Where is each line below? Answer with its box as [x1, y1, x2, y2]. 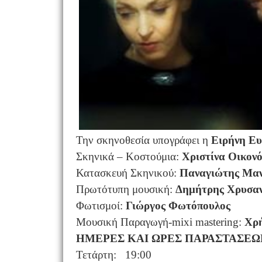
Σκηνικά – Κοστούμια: [75, 150, 182, 163]
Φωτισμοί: [75, 199, 126, 212]
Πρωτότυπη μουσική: [75, 183, 175, 195]
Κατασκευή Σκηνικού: [75, 167, 180, 179]
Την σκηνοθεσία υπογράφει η [75, 134, 211, 146]
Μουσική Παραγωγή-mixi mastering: [75, 216, 244, 228]
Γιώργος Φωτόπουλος [125, 199, 230, 212]
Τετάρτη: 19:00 [75, 249, 151, 261]
